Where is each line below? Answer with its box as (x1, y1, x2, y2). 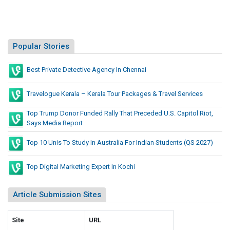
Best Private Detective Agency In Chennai (27, 65, 146, 73)
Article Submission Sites (13, 189, 101, 199)
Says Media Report (27, 119, 83, 127)
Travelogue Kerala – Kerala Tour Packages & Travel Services (27, 89, 203, 98)
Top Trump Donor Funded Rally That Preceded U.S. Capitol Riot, (27, 109, 213, 117)
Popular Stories (13, 41, 69, 51)
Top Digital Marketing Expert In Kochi (27, 162, 135, 170)
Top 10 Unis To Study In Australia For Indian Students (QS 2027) (27, 138, 213, 146)
